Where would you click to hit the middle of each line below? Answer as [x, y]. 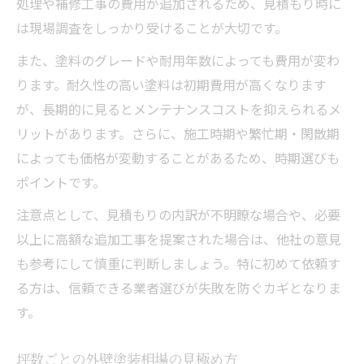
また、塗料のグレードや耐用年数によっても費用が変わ [178, 60]
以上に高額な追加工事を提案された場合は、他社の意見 [179, 238]
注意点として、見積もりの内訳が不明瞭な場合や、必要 [178, 214]
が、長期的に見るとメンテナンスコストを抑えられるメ [179, 108]
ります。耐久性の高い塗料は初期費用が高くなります [171, 84]
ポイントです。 [61, 182]
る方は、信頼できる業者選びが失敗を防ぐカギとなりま [179, 287]
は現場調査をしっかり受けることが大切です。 [152, 27]
